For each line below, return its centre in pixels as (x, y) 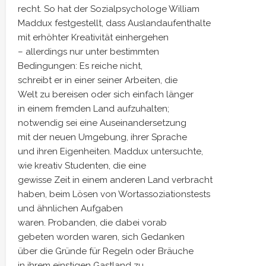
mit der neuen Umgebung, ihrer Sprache (102, 137)
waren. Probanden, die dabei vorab (92, 223)
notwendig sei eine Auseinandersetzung (102, 123)
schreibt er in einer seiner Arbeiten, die (98, 80)
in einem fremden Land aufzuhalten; (94, 109)
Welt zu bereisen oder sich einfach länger (106, 94)
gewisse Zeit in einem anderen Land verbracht (115, 180)
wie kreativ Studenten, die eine (82, 166)
